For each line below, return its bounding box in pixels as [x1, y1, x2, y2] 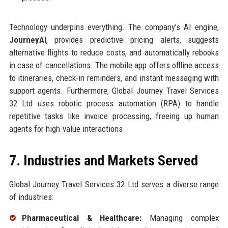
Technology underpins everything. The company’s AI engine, [9, 21, 219, 32]
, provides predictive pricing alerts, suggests [46, 34, 219, 45]
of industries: [9, 191, 53, 202]
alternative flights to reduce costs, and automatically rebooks [9, 47, 219, 58]
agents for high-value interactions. [9, 123, 125, 134]
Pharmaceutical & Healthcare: [21, 212, 142, 223]
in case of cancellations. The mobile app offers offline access [9, 60, 219, 70]
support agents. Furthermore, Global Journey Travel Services [9, 85, 219, 96]
